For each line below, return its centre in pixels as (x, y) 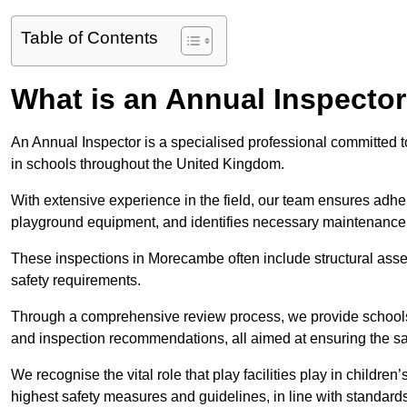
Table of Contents (89, 38)
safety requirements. (76, 281)
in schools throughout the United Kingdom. (149, 164)
